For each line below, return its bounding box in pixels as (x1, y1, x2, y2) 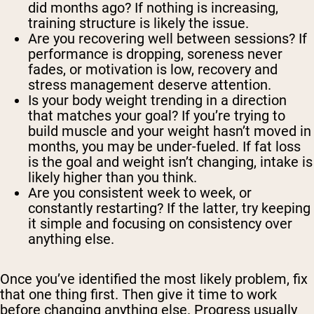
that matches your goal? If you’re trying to (28, 107, 285, 125)
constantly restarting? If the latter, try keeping (28, 200, 310, 217)
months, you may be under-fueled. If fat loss (28, 138, 301, 156)
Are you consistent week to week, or (28, 184, 252, 202)
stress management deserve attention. (28, 76, 271, 94)
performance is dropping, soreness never (28, 46, 282, 63)
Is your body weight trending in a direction (28, 92, 287, 109)
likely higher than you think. (28, 169, 197, 186)
